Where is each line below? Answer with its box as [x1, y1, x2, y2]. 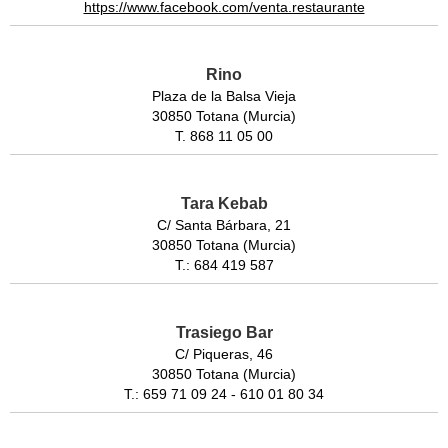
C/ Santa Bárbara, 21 [157, 217, 291, 234]
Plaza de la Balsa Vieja [152, 88, 296, 105]
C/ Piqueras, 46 [175, 346, 273, 363]
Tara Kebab [180, 195, 268, 213]
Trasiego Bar [175, 324, 273, 342]
